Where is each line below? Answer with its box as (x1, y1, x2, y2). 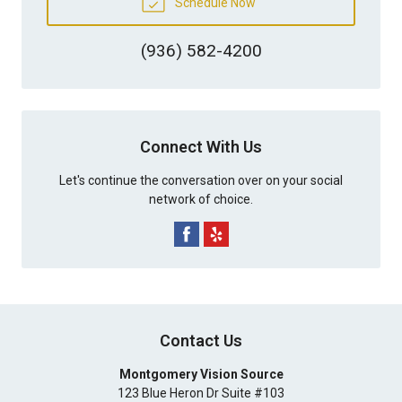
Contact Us (160, 330, 242, 350)
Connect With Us (140, 136, 262, 156)
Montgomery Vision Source (118, 366, 284, 381)
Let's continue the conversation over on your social (59, 172, 343, 188)
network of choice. (149, 191, 253, 206)
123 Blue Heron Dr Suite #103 (118, 385, 284, 400)
